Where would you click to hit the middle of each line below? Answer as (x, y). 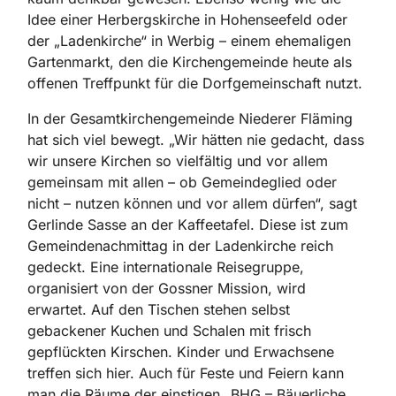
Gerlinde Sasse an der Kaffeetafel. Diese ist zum (188, 225)
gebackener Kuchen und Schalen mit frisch (169, 331)
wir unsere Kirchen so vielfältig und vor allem (178, 161)
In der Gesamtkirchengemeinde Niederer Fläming (190, 119)
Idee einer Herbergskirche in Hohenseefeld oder (187, 20)
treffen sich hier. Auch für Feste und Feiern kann (186, 373)
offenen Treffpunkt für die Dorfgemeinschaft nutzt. (195, 84)
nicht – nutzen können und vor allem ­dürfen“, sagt (192, 204)
